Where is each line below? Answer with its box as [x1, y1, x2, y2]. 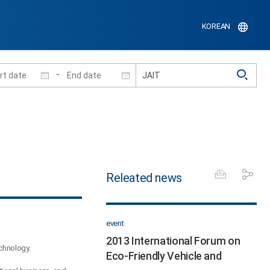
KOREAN [201, 22, 230, 31]
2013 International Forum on [106, 234, 240, 247]
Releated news [106, 170, 182, 185]
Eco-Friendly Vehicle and [106, 249, 222, 262]
